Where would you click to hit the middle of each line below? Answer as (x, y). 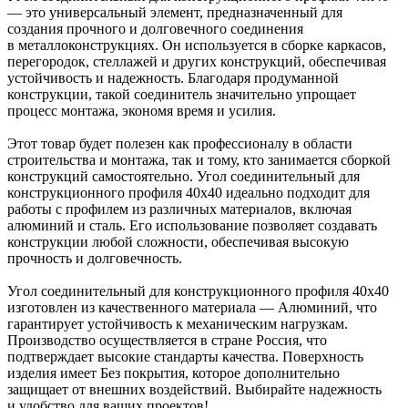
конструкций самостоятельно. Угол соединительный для (184, 176)
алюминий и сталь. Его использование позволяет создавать (192, 225)
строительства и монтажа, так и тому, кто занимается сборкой (199, 159)
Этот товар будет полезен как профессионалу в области (180, 143)
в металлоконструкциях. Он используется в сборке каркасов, (197, 45)
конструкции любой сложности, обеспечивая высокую (178, 241)
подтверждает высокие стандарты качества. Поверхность (185, 356)
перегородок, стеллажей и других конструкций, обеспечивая (197, 61)
